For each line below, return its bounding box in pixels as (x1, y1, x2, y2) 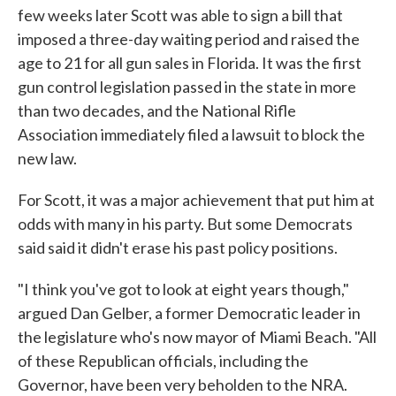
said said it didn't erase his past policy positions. (18, 238, 338, 258)
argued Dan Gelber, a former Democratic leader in (18, 303, 361, 324)
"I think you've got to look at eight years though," (18, 279, 349, 300)
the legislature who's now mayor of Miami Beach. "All (18, 327, 377, 347)
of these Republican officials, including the (18, 351, 308, 371)
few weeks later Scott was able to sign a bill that (18, 5, 343, 26)
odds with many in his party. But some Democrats (18, 214, 353, 234)
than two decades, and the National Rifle (18, 101, 296, 121)
